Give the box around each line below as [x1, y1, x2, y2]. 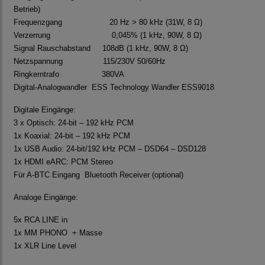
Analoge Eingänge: [14, 193, 78, 202]
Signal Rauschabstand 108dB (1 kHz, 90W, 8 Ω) [14, 44, 188, 53]
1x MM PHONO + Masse [14, 228, 102, 238]
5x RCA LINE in [14, 215, 67, 225]
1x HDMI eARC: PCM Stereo [14, 157, 113, 167]
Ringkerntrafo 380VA [14, 70, 124, 79]
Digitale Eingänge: [14, 105, 76, 115]
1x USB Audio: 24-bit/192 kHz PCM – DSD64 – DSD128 [14, 144, 206, 154]
